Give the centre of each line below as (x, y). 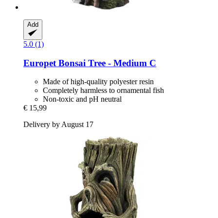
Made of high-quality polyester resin (98, 82)
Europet (40, 63)
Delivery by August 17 (58, 125)
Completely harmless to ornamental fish (103, 91)
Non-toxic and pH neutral (82, 99)
